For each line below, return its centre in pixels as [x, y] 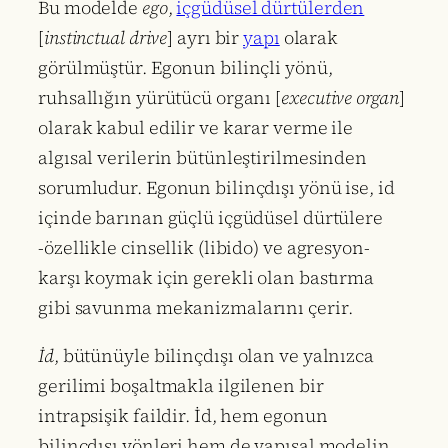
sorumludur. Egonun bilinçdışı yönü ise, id [216, 188]
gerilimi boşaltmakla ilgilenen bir [181, 386]
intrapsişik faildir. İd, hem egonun [183, 416]
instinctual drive [105, 38]
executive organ [340, 98]
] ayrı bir [205, 38]
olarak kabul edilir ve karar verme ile [196, 128]
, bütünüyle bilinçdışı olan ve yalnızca [213, 356]
